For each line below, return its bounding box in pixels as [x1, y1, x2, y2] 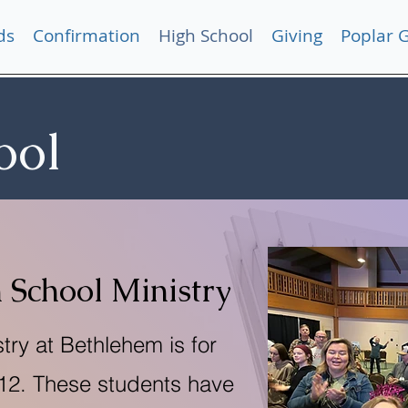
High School [158, 24, 253, 47]
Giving [271, 24, 322, 47]
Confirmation [33, 24, 140, 47]
